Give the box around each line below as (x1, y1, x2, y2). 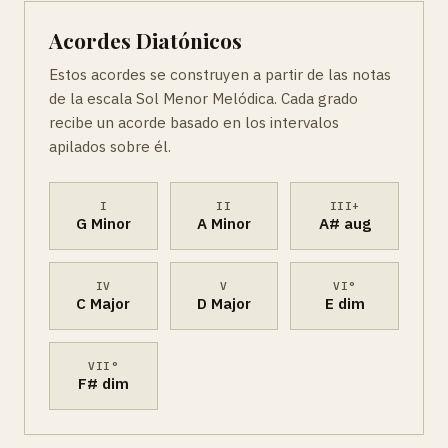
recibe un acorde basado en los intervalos (49, 111, 339, 132)
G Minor (75, 212, 131, 233)
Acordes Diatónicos (49, 25, 242, 54)
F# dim (77, 372, 129, 393)
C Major (76, 292, 131, 313)
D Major (196, 292, 251, 313)
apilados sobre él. (49, 135, 171, 156)
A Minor (196, 212, 251, 233)
